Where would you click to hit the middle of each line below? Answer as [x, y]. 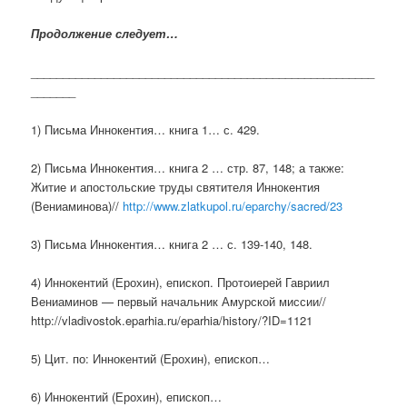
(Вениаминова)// [77, 205]
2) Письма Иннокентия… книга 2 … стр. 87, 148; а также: [188, 167]
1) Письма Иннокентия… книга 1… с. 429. [146, 129]
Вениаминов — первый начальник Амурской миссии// [179, 302]
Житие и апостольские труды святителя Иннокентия [176, 186]
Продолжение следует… [105, 34]
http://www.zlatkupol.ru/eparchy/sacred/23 [233, 205]
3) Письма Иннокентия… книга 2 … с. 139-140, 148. [172, 243]
